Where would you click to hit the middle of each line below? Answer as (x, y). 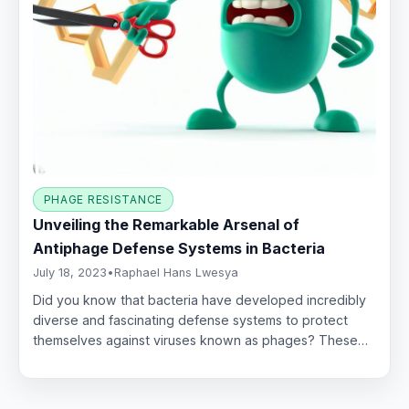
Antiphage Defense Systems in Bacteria (179, 249)
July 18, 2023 (70, 273)
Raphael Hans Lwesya (177, 273)
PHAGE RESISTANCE (103, 199)
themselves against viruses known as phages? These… (201, 341)
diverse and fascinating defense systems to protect (191, 320)
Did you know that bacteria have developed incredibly (200, 300)
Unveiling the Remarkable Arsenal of (167, 225)
